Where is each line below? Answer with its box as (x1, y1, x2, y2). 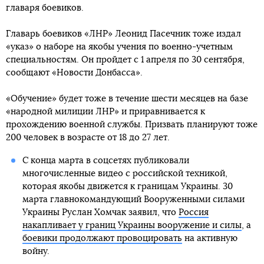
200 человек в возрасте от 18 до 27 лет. (6, 133, 170, 142)
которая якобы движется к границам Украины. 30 (22, 182, 233, 191)
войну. (22, 247, 49, 256)
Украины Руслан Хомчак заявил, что (22, 208, 179, 217)
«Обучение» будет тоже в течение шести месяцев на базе (6, 94, 248, 103)
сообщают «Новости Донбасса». (6, 68, 143, 77)
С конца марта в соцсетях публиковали (22, 156, 189, 165)
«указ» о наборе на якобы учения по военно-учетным (6, 42, 233, 51)
